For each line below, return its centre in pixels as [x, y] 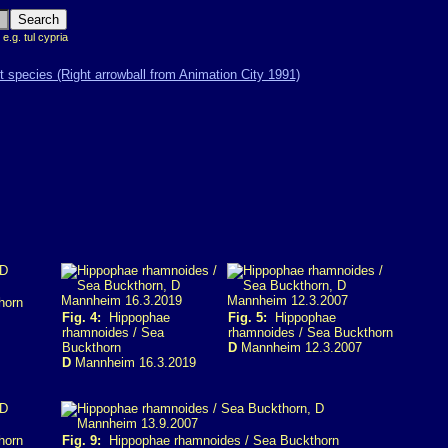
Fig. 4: [81, 317]
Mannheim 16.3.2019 [133, 362]
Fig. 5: [247, 317]
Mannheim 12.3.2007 [299, 347]
